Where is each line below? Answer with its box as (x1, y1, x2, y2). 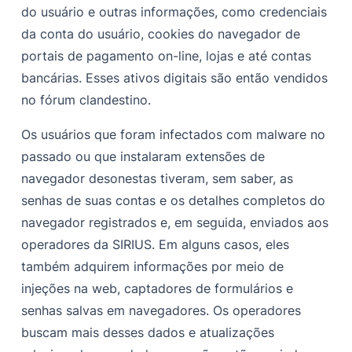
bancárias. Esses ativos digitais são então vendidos (21, 69, 328, 86)
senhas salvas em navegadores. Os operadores (21, 302, 302, 318)
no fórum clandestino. (21, 91, 152, 108)
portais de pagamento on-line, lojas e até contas (21, 47, 312, 64)
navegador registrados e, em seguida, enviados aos (21, 214, 329, 230)
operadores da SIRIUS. (21, 236, 156, 252)
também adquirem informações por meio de (21, 258, 284, 274)
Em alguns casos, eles (159, 236, 290, 252)
